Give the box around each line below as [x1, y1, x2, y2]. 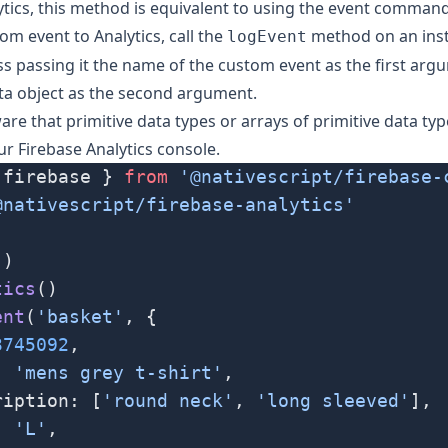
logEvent [227, 27, 307, 47]
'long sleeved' [256, 390, 410, 412]
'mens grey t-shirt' [14, 362, 223, 384]
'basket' [36, 306, 124, 328]
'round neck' [102, 390, 234, 412]
